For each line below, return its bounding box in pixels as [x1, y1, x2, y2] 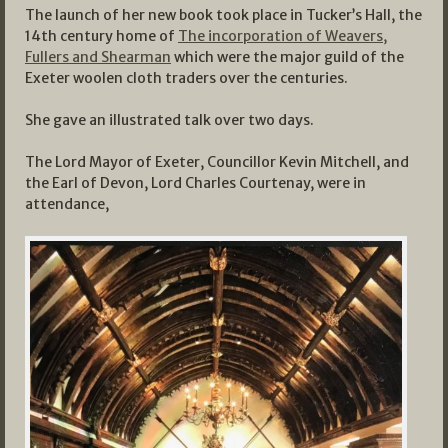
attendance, [25, 194, 109, 213]
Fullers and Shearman [25, 47, 171, 66]
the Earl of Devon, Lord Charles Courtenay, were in [25, 173, 366, 192]
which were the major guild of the [171, 47, 404, 66]
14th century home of [25, 26, 178, 45]
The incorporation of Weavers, [178, 26, 387, 45]
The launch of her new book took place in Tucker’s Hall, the [25, 5, 422, 24]
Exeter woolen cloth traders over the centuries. [25, 68, 348, 87]
